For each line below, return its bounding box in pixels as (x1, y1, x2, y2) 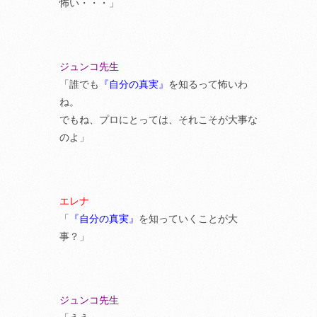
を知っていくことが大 (139, 213, 238, 224)
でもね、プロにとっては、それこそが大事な (59, 114, 258, 125)
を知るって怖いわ (168, 79, 248, 90)
